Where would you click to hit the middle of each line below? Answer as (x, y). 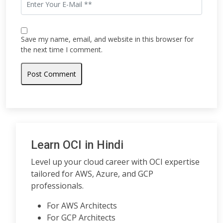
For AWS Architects (82, 206)
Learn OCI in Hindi (77, 145)
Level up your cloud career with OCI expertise (115, 162)
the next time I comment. (62, 50)
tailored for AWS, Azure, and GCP (92, 174)
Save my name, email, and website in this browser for (107, 39)
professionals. (57, 186)
